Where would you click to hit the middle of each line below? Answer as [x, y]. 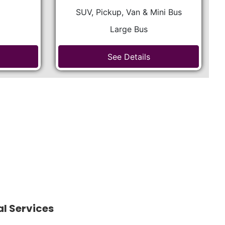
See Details [129, 57]
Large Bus [129, 29]
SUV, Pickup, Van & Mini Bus [129, 12]
